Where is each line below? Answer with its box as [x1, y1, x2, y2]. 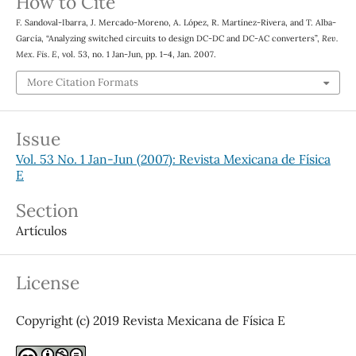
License [15, 270, 79, 294]
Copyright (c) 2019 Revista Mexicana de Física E [15, 311, 285, 328]
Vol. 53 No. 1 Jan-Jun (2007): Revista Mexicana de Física [15, 150, 331, 167]
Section [15, 198, 79, 222]
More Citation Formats [26, 75, 138, 89]
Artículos [15, 222, 67, 238]
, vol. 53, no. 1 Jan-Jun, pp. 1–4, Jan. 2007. [56, 48, 216, 60]
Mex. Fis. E [15, 48, 57, 60]
